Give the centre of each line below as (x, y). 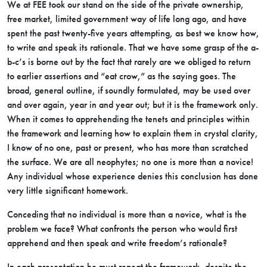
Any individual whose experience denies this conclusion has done (133, 176)
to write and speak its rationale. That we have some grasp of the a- (133, 47)
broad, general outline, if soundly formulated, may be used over (129, 90)
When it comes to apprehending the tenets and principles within (128, 119)
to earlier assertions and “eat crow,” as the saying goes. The (122, 76)
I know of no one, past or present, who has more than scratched (128, 148)
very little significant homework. (68, 190)
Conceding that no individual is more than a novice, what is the (127, 214)
